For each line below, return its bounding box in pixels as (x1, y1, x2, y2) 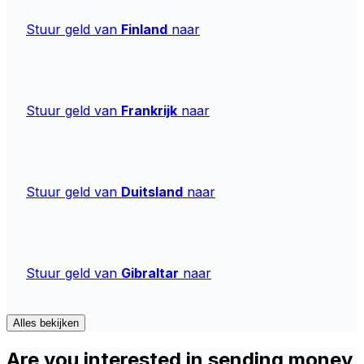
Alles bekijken (13, 316, 79, 329)
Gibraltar (121, 264, 179, 281)
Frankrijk (121, 102, 177, 119)
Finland (121, 20, 167, 37)
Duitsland (121, 183, 183, 200)
